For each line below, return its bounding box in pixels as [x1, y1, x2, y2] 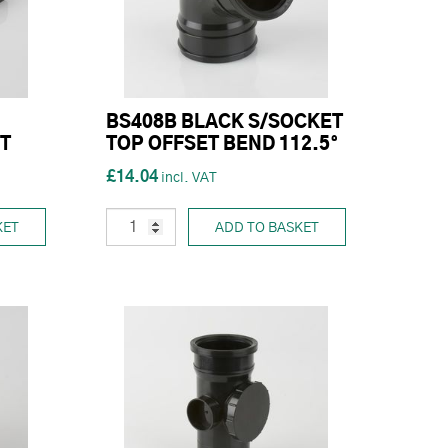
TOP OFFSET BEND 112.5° [106, 135, 339, 154]
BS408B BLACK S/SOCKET [106, 113, 343, 132]
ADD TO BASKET [215, 220, 319, 235]
